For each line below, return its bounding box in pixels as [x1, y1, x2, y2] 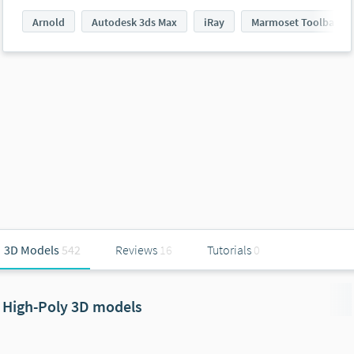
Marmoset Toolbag [251, 15, 340, 30]
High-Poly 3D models [2, 296, 142, 316]
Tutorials [207, 242, 251, 258]
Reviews [115, 242, 157, 258]
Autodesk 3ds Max [92, 15, 177, 30]
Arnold [32, 15, 65, 30]
